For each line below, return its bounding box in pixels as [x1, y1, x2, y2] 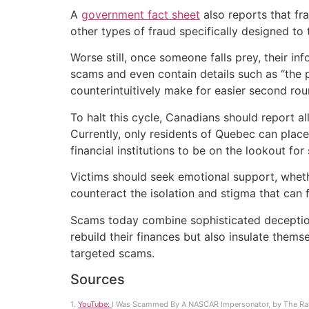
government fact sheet [81, 8, 200, 22]
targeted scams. [70, 246, 154, 260]
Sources [70, 271, 125, 288]
